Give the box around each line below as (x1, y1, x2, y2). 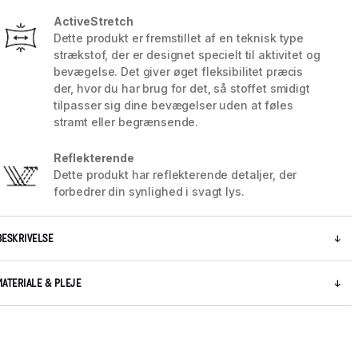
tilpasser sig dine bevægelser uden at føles (53, 98, 293, 113)
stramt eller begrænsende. (53, 115, 199, 129)
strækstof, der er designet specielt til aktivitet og (53, 48, 320, 62)
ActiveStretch (53, 14, 133, 29)
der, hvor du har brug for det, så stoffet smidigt (53, 82, 310, 96)
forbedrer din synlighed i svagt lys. (53, 185, 245, 199)
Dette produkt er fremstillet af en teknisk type (53, 31, 304, 46)
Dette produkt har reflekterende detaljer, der (53, 168, 297, 182)
